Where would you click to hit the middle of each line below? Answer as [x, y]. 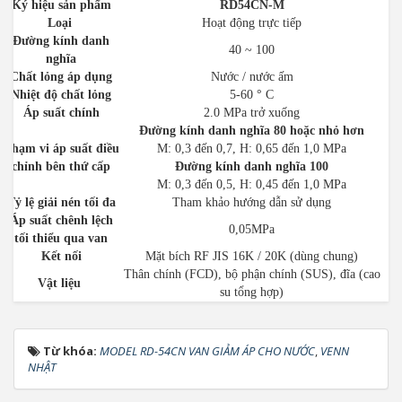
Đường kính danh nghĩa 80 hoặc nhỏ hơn [252, 131]
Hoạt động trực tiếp [252, 23]
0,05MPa [252, 229]
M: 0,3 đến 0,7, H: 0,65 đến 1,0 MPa [252, 149]
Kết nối [61, 256]
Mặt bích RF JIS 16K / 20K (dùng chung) [252, 256]
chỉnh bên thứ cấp [61, 166]
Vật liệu [61, 283]
